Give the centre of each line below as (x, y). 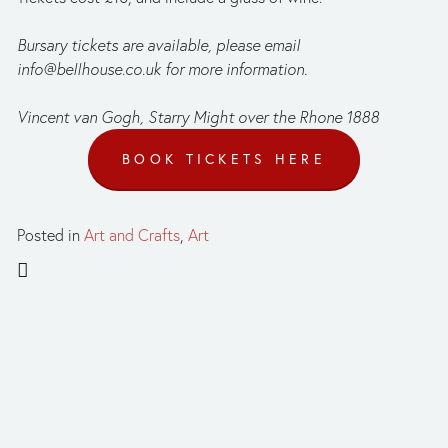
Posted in (50, 234)
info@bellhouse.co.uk (89, 68)
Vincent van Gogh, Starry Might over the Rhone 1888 (198, 116)
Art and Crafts (132, 234)
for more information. (234, 68)
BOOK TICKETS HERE (224, 158)
